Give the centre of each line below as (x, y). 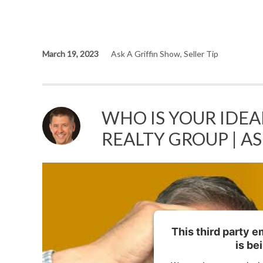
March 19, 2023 (70, 54)
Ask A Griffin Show (146, 54)
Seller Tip (201, 54)
